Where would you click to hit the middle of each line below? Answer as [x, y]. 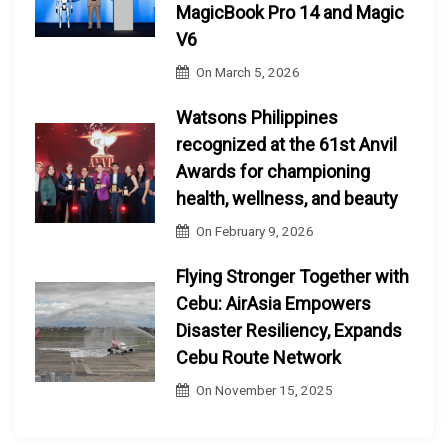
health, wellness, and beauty [286, 198]
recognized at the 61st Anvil [286, 144]
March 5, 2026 [258, 71]
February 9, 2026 [265, 230]
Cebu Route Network [258, 357]
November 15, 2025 [274, 389]
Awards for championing [272, 171]
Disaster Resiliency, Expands [288, 330]
